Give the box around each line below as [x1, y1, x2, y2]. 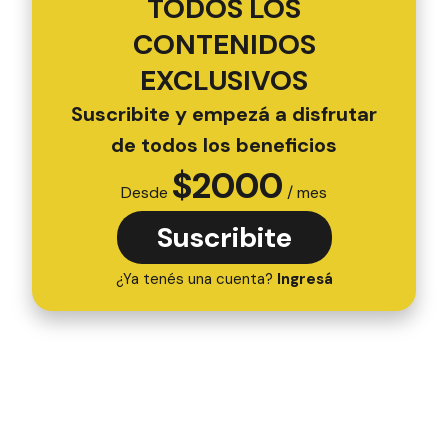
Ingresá [276, 268, 333, 289]
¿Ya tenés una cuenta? [115, 268, 277, 289]
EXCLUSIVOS [140, 61, 308, 99]
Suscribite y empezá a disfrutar [71, 100, 377, 127]
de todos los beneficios [111, 131, 337, 158]
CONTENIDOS [132, 25, 316, 63]
